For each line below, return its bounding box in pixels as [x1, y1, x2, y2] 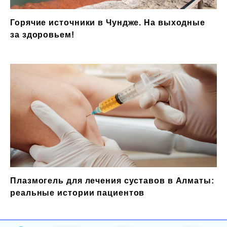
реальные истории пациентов [10, 188, 145, 198]
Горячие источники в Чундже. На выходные [10, 18, 206, 27]
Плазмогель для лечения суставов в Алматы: [10, 176, 214, 185]
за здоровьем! [10, 30, 74, 40]
